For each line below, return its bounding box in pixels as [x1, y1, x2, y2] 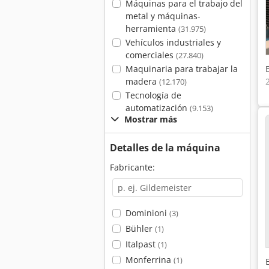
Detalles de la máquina [110, 141, 220, 154]
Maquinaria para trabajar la [125, 63, 238, 74]
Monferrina [125, 254, 174, 265]
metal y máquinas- [125, 10, 201, 22]
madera [125, 76, 159, 87]
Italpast [125, 238, 158, 250]
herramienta [125, 23, 178, 34]
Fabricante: [110, 162, 155, 173]
